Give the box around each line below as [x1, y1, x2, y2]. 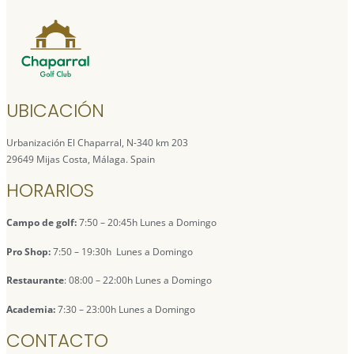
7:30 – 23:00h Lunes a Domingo [55, 302, 195, 316]
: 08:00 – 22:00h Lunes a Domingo [64, 273, 212, 288]
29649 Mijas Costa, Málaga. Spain [6, 153, 155, 167]
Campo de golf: [6, 216, 77, 230]
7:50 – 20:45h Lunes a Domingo [77, 216, 217, 230]
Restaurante [6, 273, 64, 288]
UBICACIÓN [6, 97, 104, 123]
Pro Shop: [6, 244, 51, 258]
